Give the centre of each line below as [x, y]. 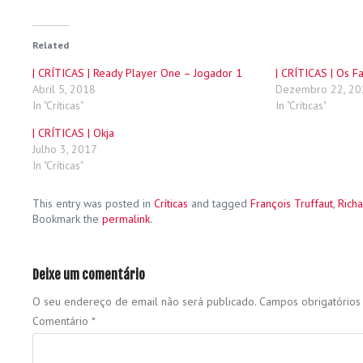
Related [51, 45]
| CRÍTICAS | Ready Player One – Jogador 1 [137, 73]
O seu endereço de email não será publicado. [144, 302]
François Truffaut [292, 204]
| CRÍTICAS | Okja [73, 133]
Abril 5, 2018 [64, 90]
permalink [126, 219]
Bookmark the [67, 219]
